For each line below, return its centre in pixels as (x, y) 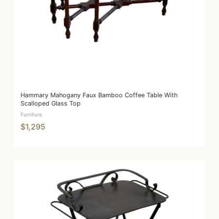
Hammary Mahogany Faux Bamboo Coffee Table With (99, 95)
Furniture (31, 115)
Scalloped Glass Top (51, 103)
